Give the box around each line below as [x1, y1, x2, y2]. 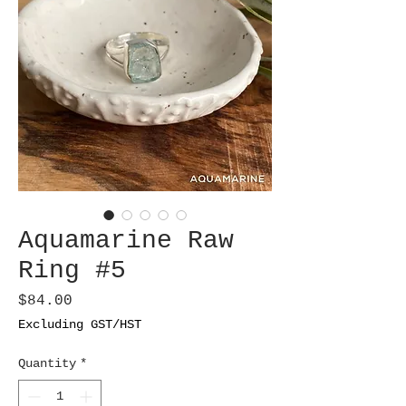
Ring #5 [18, 256, 126, 285]
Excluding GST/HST [18, 317, 141, 333]
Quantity [18, 356, 76, 372]
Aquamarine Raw [18, 227, 234, 256]
